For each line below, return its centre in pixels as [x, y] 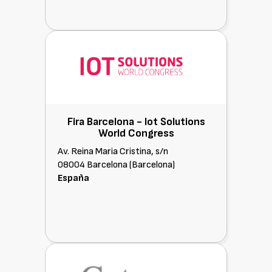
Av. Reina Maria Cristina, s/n [113, 151]
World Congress [136, 133]
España [73, 178]
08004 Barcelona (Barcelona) [116, 165]
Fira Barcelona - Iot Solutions [136, 122]
